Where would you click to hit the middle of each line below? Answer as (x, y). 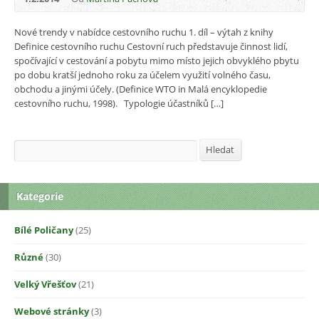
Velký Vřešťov (45, 284)
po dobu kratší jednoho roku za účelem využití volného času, (142, 75)
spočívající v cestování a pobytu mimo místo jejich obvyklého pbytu (157, 61)
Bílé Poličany (44, 230)
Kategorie (40, 196)
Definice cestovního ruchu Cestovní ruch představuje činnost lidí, (151, 47)
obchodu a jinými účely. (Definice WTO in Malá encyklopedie (141, 89)
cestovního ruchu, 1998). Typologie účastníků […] (119, 104)
